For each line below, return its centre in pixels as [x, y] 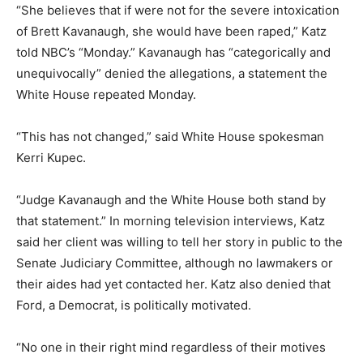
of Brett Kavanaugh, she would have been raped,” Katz [171, 31]
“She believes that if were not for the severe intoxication [178, 10]
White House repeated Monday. [106, 94]
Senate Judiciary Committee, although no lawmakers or [175, 263]
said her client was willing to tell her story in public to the [179, 242]
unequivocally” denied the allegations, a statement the [172, 73]
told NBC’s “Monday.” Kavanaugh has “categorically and [173, 52]
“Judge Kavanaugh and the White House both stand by [171, 200]
